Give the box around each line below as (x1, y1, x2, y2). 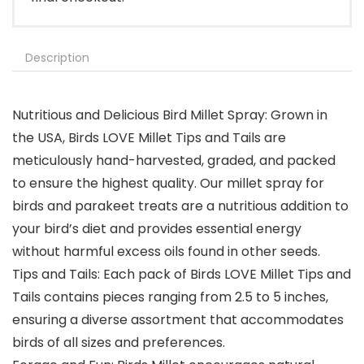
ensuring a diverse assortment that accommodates (12, 310, 344, 330)
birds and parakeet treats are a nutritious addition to (12, 197, 349, 216)
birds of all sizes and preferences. (12, 333, 225, 353)
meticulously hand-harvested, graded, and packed (12, 151, 336, 171)
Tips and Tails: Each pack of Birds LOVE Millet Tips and (12, 265, 351, 284)
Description (25, 50, 89, 67)
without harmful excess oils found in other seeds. (12, 242, 320, 262)
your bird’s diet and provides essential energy (12, 219, 301, 239)
